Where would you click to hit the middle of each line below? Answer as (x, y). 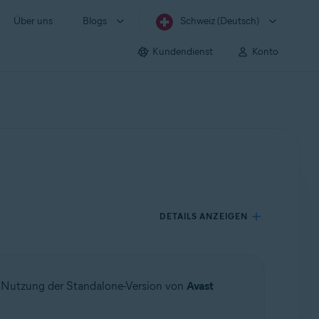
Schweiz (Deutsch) (220, 21)
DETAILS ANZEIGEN (204, 216)
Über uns (33, 21)
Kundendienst (183, 51)
